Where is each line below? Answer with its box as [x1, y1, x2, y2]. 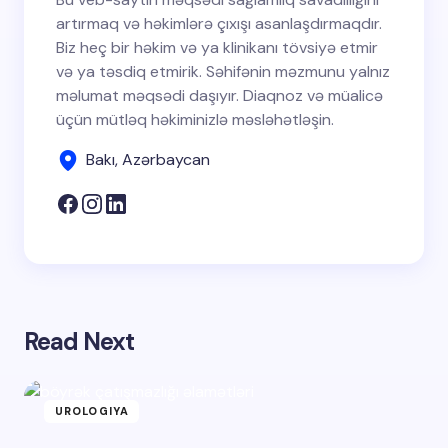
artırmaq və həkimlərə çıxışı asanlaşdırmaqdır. [56, 13, 382, 34]
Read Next [24, 326, 135, 358]
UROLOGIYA [55, 404, 129, 419]
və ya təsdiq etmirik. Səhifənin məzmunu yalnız [56, 61, 390, 82]
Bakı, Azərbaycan [86, 149, 210, 170]
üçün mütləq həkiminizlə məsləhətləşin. [56, 109, 334, 130]
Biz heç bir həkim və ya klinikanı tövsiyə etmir [56, 37, 378, 58]
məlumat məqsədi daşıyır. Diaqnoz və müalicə [56, 85, 383, 106]
